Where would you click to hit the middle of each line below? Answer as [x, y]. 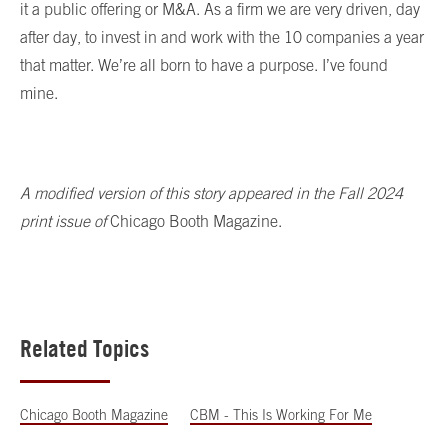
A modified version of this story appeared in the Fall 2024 [211, 192]
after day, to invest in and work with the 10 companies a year [222, 36]
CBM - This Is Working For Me [281, 414]
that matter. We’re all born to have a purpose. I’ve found [204, 64]
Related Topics [84, 348]
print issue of [65, 220]
